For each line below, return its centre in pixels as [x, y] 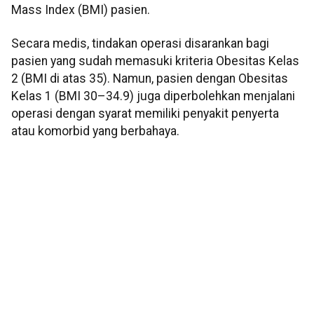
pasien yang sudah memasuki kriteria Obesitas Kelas [155, 61]
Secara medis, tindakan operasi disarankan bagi [140, 43]
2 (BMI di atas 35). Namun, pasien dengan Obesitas [150, 78]
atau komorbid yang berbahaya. [95, 131]
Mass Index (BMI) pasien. [81, 10]
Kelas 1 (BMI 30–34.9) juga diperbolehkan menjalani [153, 96]
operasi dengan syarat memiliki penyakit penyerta [145, 113]
